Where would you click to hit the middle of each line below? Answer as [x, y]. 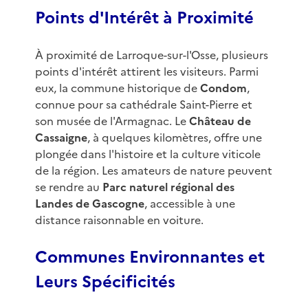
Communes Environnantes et [150, 257]
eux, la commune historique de [117, 88]
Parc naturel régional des [168, 187]
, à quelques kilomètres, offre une [174, 138]
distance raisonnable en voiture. [119, 220]
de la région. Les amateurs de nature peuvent [153, 171]
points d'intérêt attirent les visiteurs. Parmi [146, 72]
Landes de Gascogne [89, 204]
